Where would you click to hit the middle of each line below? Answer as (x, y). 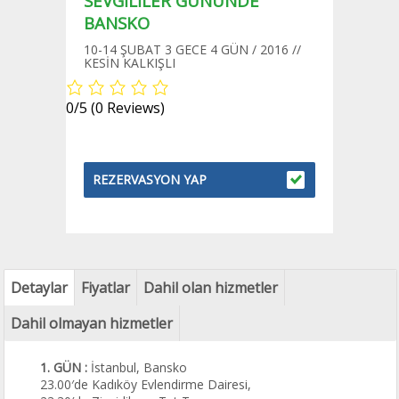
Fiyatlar (106, 288)
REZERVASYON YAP (150, 179)
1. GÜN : (64, 367)
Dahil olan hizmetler (211, 288)
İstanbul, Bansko (138, 367)
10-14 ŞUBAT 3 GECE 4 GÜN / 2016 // (192, 49)
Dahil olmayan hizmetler (92, 323)
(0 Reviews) (128, 108)
